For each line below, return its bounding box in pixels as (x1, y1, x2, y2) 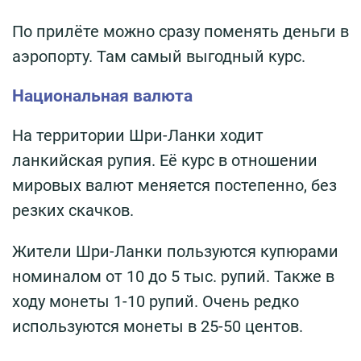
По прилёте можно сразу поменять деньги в (12, 22, 349, 42)
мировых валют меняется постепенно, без (12, 176, 337, 196)
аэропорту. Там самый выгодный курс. (12, 47, 305, 67)
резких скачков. (12, 201, 134, 221)
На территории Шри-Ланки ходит (12, 126, 263, 146)
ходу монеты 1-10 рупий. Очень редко (12, 292, 299, 312)
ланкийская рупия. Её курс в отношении (12, 151, 317, 171)
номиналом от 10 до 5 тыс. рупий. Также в (12, 267, 334, 287)
